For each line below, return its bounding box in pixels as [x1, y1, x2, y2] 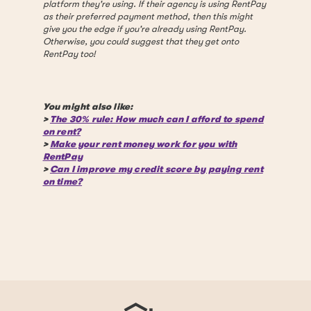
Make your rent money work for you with [49, 138, 237, 149]
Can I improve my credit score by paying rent [49, 163, 263, 174]
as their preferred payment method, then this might [42, 10, 253, 22]
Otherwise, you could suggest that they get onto [42, 35, 239, 47]
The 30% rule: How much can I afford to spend [49, 113, 264, 124]
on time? [42, 176, 83, 187]
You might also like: [42, 101, 133, 112]
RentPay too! [42, 48, 95, 59]
